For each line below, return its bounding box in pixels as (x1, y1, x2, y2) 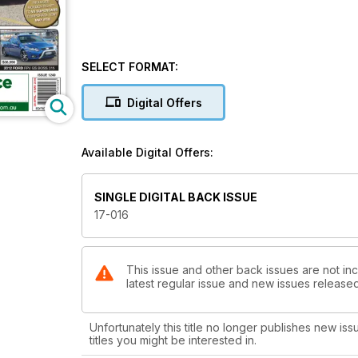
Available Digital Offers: (82, 145, 213, 159)
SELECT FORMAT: (82, 60, 178, 74)
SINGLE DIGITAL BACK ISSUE (94, 190, 257, 205)
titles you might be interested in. (89, 333, 257, 348)
